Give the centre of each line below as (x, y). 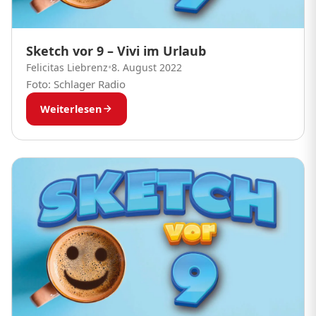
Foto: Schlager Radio (76, 84)
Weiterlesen (71, 109)
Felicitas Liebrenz (67, 67)
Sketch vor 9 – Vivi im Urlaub (116, 50)
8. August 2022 (147, 67)
